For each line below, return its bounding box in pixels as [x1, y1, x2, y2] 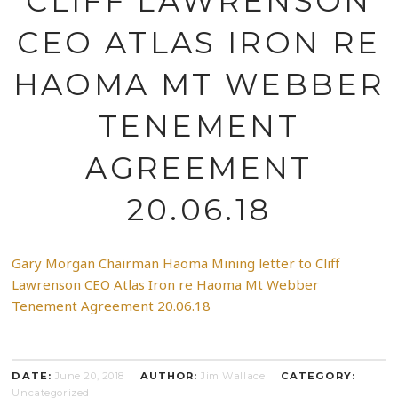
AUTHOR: [139, 370, 198, 383]
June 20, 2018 [54, 370, 124, 383]
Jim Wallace [201, 370, 266, 383]
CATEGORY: [280, 370, 355, 383]
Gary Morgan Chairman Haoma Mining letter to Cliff [12, 253, 340, 272]
